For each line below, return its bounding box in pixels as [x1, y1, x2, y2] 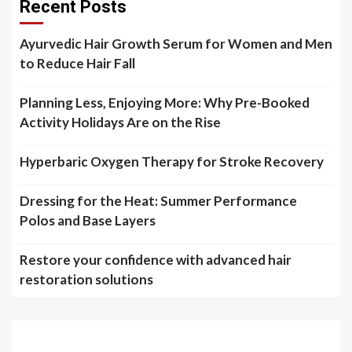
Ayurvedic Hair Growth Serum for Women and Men [20, 35, 332, 52]
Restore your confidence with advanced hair [20, 251, 291, 268]
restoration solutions [20, 271, 153, 288]
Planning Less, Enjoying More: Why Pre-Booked [20, 94, 310, 111]
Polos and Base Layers [20, 212, 156, 229]
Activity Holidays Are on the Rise [20, 114, 221, 130]
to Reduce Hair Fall [20, 55, 135, 71]
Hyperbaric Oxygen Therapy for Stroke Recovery [20, 153, 324, 170]
